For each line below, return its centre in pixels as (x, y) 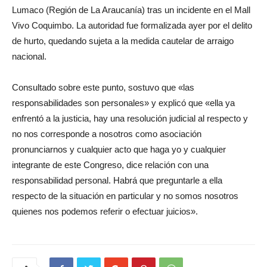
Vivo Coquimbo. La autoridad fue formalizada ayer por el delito (132, 25)
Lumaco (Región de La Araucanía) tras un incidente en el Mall (131, 10)
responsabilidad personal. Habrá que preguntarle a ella (117, 180)
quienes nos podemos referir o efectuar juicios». (105, 211)
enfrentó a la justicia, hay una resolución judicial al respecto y (130, 118)
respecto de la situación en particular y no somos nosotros (125, 195)
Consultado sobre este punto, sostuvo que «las (103, 87)
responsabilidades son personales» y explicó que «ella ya (123, 103)
